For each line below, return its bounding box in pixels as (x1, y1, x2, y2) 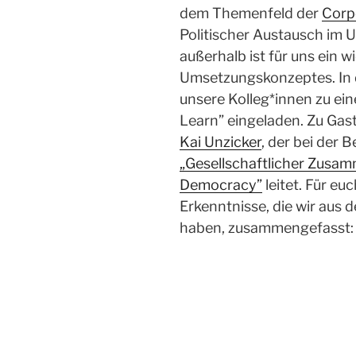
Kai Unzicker (180, 133, 261, 151)
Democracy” (180, 176, 262, 194)
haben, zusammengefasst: (180, 219, 354, 237)
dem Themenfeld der (180, 5, 322, 22)
